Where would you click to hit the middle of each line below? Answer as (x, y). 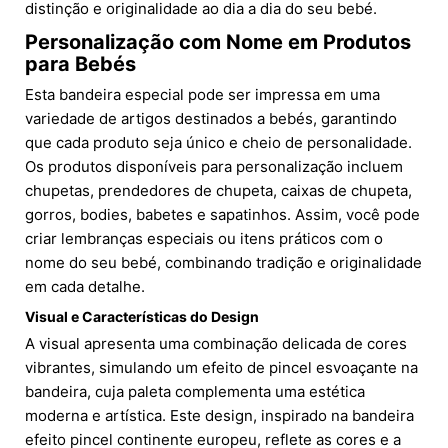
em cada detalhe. (85, 287)
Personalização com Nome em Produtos (218, 42)
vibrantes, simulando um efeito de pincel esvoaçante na (221, 368)
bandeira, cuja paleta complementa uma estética (195, 392)
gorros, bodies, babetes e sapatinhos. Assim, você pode (222, 215)
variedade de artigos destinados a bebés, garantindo (211, 119)
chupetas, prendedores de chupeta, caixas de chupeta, (218, 191)
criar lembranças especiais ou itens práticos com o (204, 239)
